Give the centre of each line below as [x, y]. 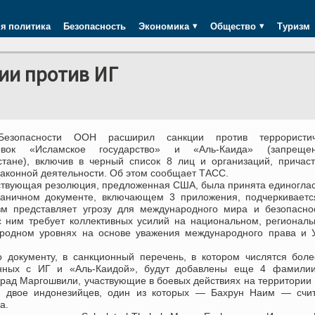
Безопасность [95, 26]
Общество [233, 26]
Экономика [164, 26]
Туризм [294, 26]
